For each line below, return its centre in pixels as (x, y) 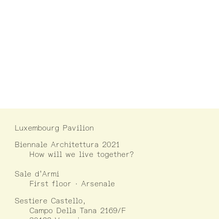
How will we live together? (82, 155)
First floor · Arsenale (72, 184)
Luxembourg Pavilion (54, 128)
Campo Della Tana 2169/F (77, 210)
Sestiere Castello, (50, 201)
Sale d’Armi (37, 174)
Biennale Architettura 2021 (67, 145)
